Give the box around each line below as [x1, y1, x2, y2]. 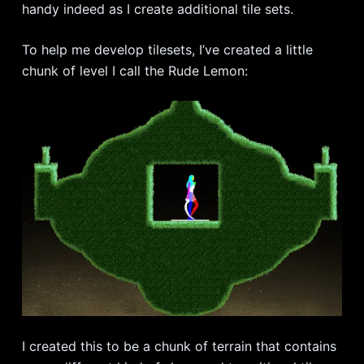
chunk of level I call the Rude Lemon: [21, 63, 248, 80]
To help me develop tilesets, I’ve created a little [21, 41, 313, 58]
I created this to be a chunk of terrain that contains [21, 337, 336, 354]
